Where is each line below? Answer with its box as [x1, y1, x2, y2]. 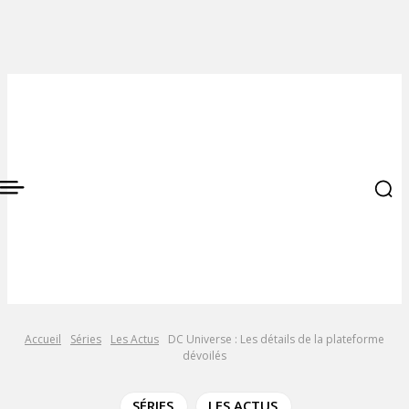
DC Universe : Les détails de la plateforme [168, 331, 384, 347]
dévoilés [183, 348, 226, 363]
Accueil [25, 331, 61, 347]
